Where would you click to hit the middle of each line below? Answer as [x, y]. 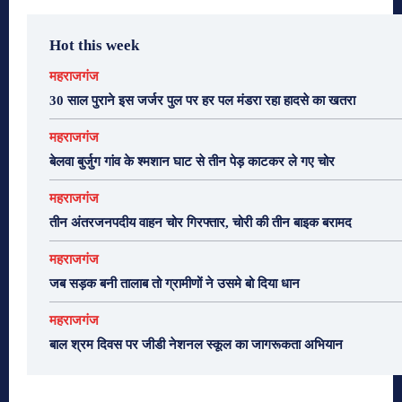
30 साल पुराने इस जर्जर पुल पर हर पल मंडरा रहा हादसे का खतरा [202, 100]
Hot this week [94, 45]
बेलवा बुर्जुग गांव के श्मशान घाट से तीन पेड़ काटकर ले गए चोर [192, 161]
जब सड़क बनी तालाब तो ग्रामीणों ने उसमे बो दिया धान [175, 283]
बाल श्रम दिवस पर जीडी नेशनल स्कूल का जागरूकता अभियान [196, 344]
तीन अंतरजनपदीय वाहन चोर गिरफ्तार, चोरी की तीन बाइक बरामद [201, 222]
